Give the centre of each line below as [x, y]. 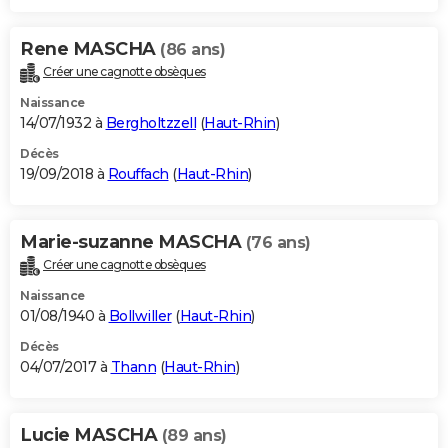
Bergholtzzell [150, 123]
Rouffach [138, 174]
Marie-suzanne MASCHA [133, 242]
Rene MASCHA [90, 49]
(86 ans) [192, 50]
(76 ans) [278, 243]
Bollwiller [140, 316]
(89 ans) [194, 436]
